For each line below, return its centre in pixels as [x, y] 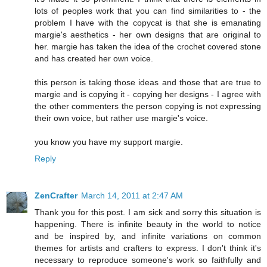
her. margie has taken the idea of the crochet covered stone [148, 47]
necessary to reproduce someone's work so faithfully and [148, 260]
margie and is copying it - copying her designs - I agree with [148, 94]
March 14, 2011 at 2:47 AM [132, 196]
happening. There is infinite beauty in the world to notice [148, 224]
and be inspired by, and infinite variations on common [148, 236]
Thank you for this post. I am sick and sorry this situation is [148, 212]
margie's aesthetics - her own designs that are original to [148, 35]
